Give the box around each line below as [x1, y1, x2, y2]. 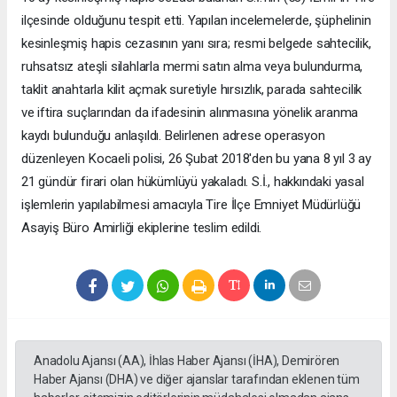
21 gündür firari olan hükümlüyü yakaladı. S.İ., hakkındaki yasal [21, 173, 364, 190]
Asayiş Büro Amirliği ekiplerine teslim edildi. [21, 219, 262, 236]
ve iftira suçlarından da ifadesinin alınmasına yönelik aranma [21, 104, 359, 121]
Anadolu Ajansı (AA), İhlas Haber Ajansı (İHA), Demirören [34, 353, 340, 368]
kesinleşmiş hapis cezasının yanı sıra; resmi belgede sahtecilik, [21, 35, 371, 51]
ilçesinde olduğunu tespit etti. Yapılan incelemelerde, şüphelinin [21, 12, 371, 28]
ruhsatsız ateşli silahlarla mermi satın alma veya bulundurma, [21, 58, 363, 74]
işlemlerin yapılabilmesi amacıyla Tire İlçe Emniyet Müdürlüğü [21, 196, 362, 213]
